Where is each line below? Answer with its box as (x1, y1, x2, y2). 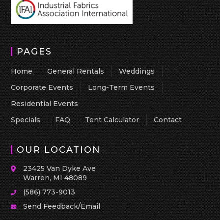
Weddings (119, 67, 155, 76)
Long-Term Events (88, 83, 155, 92)
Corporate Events (11, 83, 74, 92)
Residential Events (11, 99, 79, 108)
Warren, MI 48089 (23, 173, 87, 182)
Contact (154, 115, 182, 124)
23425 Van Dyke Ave (23, 164, 96, 173)
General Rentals (47, 67, 105, 76)
